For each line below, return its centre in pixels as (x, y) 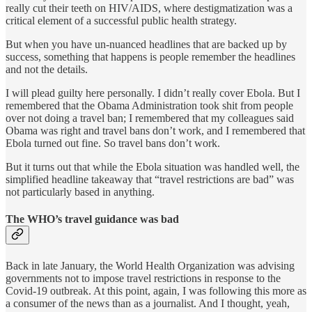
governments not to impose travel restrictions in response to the (143, 278)
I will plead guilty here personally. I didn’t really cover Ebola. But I (153, 93)
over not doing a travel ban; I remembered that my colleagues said (150, 118)
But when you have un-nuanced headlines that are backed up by (146, 45)
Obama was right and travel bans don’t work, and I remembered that (155, 131)
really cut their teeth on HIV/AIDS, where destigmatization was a (149, 8)
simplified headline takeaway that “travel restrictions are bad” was (150, 180)
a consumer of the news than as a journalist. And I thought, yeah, (148, 303)
